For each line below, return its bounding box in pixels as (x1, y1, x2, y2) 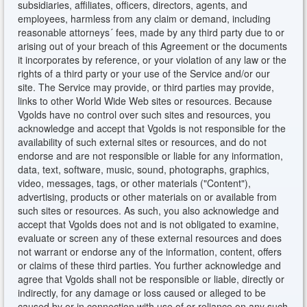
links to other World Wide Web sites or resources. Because (18, 94, 273, 108)
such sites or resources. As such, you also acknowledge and (18, 204, 280, 217)
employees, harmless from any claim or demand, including (18, 12, 271, 25)
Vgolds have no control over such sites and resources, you (18, 108, 271, 121)
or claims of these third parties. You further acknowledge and (18, 258, 282, 272)
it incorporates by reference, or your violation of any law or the (18, 53, 287, 66)
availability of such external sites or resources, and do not (18, 135, 267, 149)
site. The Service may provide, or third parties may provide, (18, 80, 275, 94)
